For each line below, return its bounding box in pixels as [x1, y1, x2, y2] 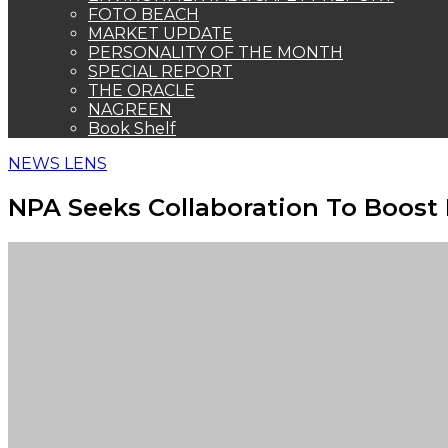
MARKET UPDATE [88, 24, 233, 43]
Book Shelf [88, 119, 176, 138]
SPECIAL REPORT [88, 62, 233, 81]
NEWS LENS [8, 154, 107, 173]
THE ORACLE [88, 81, 195, 100]
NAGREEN [88, 100, 172, 119]
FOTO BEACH [88, 5, 199, 24]
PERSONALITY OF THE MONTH [88, 43, 343, 62]
